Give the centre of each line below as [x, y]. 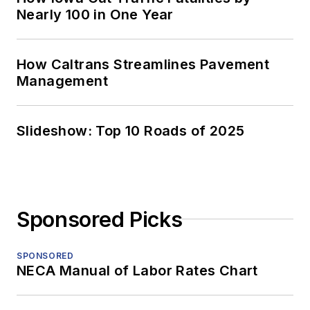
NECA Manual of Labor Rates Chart [137, 270]
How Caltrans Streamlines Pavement [143, 64]
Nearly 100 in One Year [95, 14]
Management [62, 81]
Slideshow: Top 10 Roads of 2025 [131, 130]
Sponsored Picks [100, 219]
